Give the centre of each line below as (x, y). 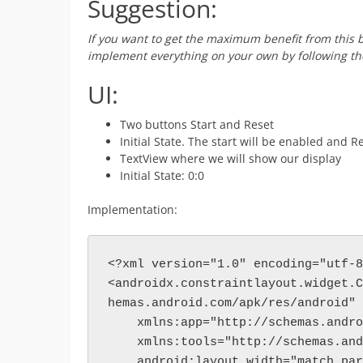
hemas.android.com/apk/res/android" (232, 303)
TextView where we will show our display (231, 158)
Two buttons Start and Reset (197, 124)
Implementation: (132, 209)
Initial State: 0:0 (162, 175)
